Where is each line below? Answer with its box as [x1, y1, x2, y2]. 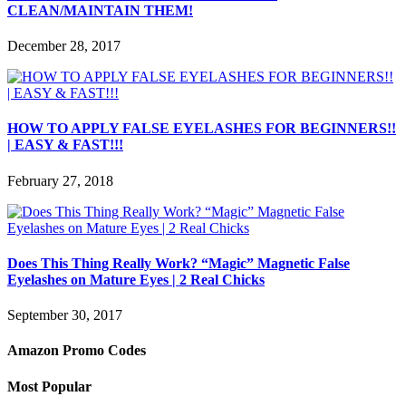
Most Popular [7, 378, 92, 394]
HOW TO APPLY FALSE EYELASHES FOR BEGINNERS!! [7, 121, 396, 137]
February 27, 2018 [7, 172, 113, 188]
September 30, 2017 [7, 307, 122, 324]
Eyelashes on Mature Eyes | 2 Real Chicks [7, 271, 265, 287]
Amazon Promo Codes [7, 343, 146, 359]
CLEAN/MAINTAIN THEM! [7, 2, 193, 18]
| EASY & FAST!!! [7, 137, 123, 153]
